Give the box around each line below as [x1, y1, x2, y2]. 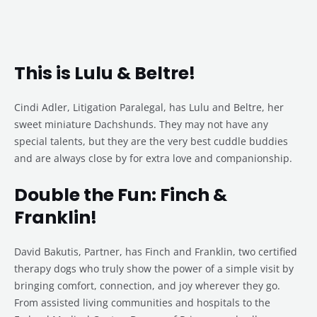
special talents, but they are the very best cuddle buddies [14, 134, 288, 149]
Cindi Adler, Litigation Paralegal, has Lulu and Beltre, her [14, 100, 284, 115]
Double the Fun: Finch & [14, 183, 227, 208]
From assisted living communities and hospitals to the [14, 296, 270, 310]
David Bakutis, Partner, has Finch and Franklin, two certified [14, 245, 297, 259]
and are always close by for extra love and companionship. [14, 151, 292, 166]
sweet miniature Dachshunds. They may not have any [14, 117, 268, 132]
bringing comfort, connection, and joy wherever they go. [14, 279, 280, 293]
